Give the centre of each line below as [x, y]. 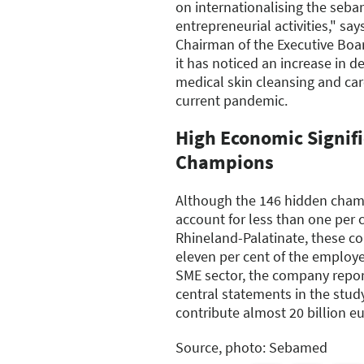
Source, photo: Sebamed [251, 347]
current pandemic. [232, 100]
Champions [225, 162]
